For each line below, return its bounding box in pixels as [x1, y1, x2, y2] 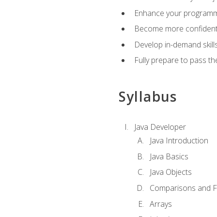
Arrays [149, 198, 172, 209]
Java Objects [149, 167, 192, 178]
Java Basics [149, 151, 188, 162]
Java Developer [134, 121, 186, 132]
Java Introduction [149, 135, 208, 146]
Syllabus [118, 87, 177, 106]
